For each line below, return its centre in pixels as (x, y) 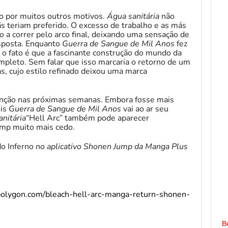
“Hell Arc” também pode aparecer (88, 118)
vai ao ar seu (145, 109)
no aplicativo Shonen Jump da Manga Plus (111, 146)
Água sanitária (133, 16)
